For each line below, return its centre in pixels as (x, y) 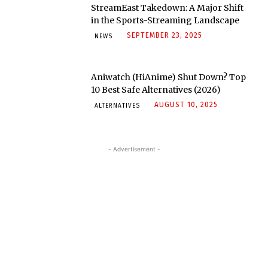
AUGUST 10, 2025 (186, 104)
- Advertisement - (134, 149)
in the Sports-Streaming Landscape (165, 21)
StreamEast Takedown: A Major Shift (167, 8)
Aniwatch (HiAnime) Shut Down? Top (169, 77)
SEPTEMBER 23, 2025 (165, 36)
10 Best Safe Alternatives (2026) (156, 89)
